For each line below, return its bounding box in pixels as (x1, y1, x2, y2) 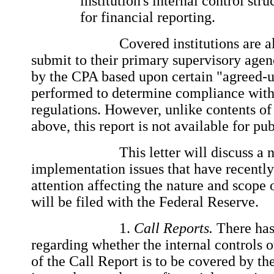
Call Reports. (134, 220, 213, 236)
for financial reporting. (80, 9, 223, 25)
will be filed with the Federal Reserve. (31, 193, 259, 210)
